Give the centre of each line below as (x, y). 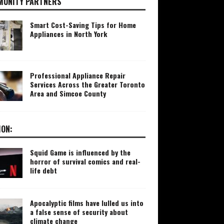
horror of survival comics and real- (85, 161)
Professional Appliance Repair (77, 75)
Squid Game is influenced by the (80, 152)
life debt (43, 170)
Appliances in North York (68, 34)
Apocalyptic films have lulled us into (86, 203)
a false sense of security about (79, 212)
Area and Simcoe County (68, 93)
